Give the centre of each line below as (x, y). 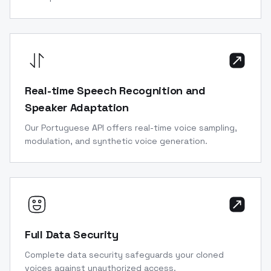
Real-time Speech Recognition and (115, 90)
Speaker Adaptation (77, 107)
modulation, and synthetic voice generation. (116, 141)
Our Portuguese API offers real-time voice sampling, (131, 127)
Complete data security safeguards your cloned (124, 254)
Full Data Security (72, 234)
